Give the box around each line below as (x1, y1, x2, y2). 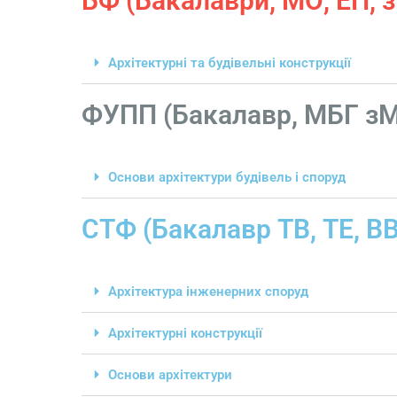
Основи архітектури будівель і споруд (108, 169, 346, 186)
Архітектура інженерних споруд (108, 284, 308, 300)
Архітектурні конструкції (108, 325, 262, 342)
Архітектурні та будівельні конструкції (108, 55, 351, 72)
